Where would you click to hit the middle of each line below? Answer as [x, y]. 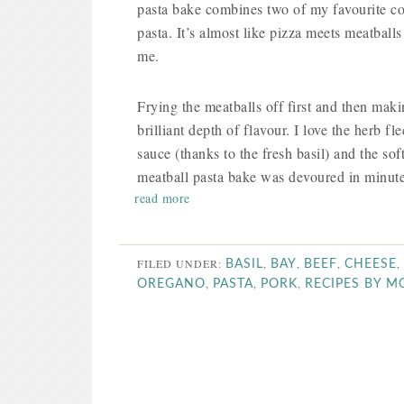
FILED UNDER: [181, 263]
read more [162, 198]
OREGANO [171, 284]
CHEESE [371, 264]
